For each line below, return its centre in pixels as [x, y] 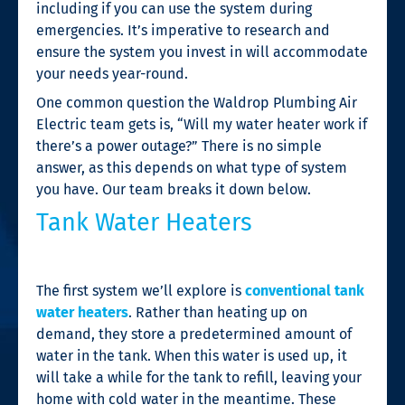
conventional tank [305, 290]
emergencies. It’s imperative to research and [183, 30]
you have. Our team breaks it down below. [174, 189]
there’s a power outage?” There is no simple [179, 146]
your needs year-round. [112, 73]
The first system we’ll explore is [141, 290]
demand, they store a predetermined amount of [194, 334]
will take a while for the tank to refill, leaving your [199, 377]
